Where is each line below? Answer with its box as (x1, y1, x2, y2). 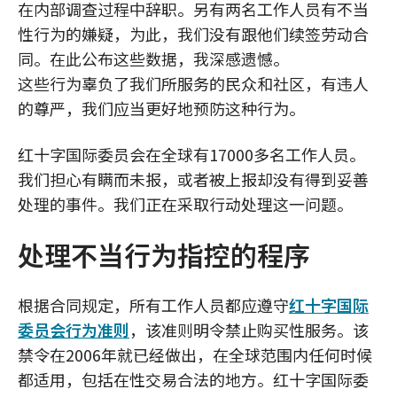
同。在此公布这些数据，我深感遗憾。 (18, 47, 289, 70)
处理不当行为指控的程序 (18, 235, 310, 274)
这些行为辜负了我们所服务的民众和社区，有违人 (18, 72, 369, 95)
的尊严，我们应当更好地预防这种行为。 (18, 97, 305, 120)
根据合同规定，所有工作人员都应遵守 (18, 293, 289, 316)
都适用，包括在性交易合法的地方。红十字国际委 (18, 368, 369, 391)
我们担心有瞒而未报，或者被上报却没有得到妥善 (18, 167, 369, 191)
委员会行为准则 (18, 318, 129, 341)
